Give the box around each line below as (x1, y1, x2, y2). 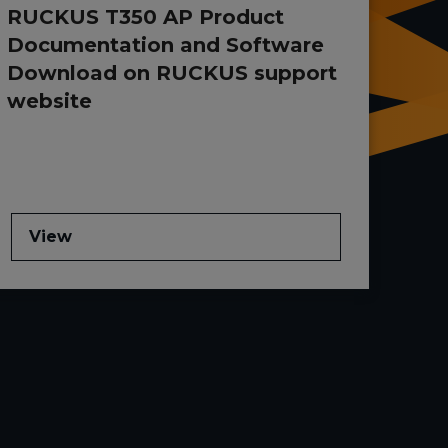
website (6, 89, 92, 114)
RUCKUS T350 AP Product (6, 5, 284, 30)
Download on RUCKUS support (6, 61, 337, 86)
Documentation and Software (6, 33, 324, 58)
